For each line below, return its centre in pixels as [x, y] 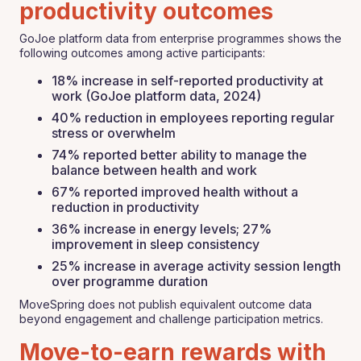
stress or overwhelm [114, 133]
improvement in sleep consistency [156, 244]
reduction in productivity [125, 207]
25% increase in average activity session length [196, 266]
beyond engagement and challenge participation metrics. [171, 319]
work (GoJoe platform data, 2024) [156, 96]
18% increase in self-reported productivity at [187, 81]
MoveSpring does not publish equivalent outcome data [166, 304]
